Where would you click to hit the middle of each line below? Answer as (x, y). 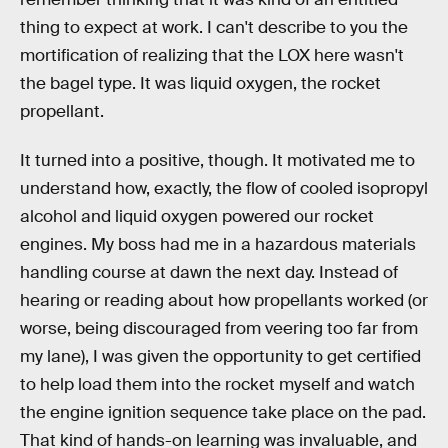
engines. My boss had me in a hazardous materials (218, 245)
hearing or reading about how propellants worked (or (224, 301)
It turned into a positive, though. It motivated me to (217, 161)
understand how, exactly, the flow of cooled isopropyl (224, 189)
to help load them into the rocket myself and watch (217, 385)
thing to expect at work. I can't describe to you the (214, 27)
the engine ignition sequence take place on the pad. (223, 413)
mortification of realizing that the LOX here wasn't (212, 55)
